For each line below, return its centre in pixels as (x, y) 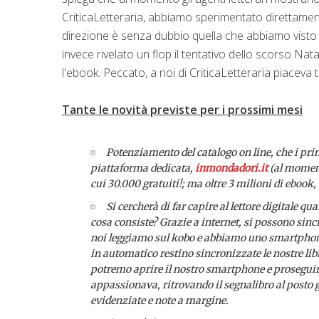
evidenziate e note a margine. (161, 300)
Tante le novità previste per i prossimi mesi (182, 109)
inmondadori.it (231, 168)
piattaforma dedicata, (143, 168)
